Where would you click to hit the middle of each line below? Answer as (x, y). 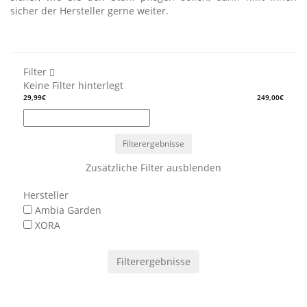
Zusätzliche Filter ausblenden (153, 168)
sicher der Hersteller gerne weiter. (89, 11)
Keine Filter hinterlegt (73, 85)
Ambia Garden (68, 210)
